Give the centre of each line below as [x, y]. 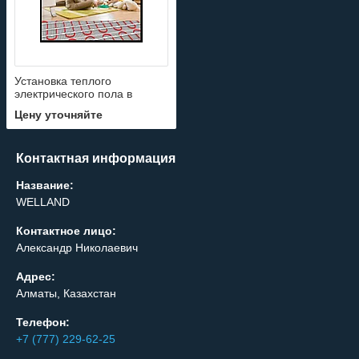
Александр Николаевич [77, 248]
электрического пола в [73, 94]
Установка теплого [63, 81]
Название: [45, 186]
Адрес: [36, 277]
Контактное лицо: [66, 231]
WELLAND [43, 202]
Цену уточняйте [58, 115]
